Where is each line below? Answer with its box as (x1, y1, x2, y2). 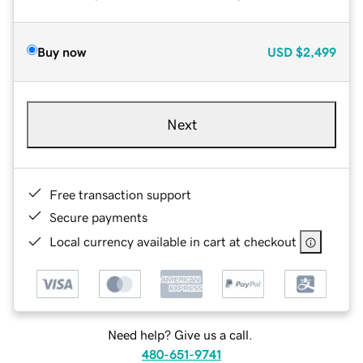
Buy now (37, 45, 86, 58)
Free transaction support (49, 187, 191, 201)
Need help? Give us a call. (107, 328, 253, 342)
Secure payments (49, 210, 147, 224)
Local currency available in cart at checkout (49, 234, 297, 248)
